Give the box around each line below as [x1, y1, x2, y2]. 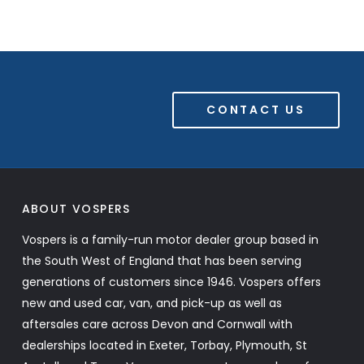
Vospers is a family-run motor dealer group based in [21, 232, 318, 248]
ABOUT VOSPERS [21, 201, 131, 217]
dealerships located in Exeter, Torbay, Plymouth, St [21, 337, 307, 353]
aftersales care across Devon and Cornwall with [21, 316, 292, 332]
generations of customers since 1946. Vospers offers [21, 274, 321, 290]
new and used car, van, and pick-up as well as [21, 295, 282, 311]
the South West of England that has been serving [21, 253, 301, 269]
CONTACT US [206, 101, 305, 118]
